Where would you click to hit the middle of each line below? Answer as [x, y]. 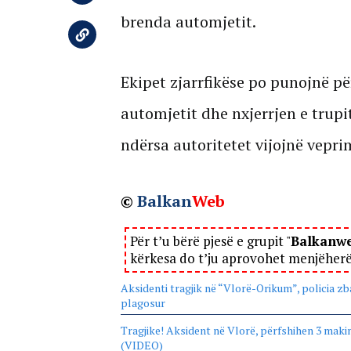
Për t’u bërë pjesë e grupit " [210, 241]
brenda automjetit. [188, 21]
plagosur [143, 302]
